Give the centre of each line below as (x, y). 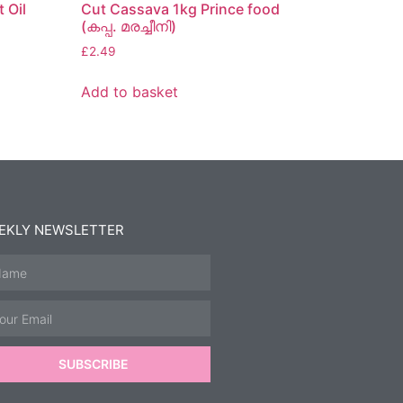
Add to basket (130, 92)
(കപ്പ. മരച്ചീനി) (129, 27)
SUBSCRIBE (94, 364)
